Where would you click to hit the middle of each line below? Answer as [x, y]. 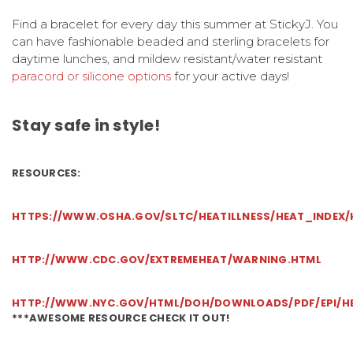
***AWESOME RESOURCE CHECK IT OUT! [121, 318]
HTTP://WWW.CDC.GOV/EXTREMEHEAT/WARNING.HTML [167, 259]
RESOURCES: [46, 173]
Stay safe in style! [86, 125]
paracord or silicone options [91, 76]
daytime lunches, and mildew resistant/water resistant [167, 58]
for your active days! [230, 76]
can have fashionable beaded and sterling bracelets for [171, 41]
